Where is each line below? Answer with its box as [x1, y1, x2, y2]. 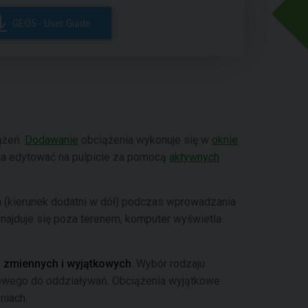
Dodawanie [25, 133, 78, 146]
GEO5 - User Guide [12, 17, 91, 29]
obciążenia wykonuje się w [78, 133, 212, 146]
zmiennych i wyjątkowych [3, 257, 131, 270]
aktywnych [169, 151, 219, 164]
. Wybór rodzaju [131, 257, 205, 270]
